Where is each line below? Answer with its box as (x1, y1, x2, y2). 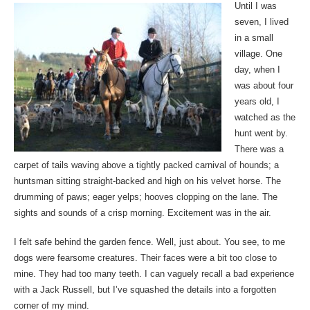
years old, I (235, 95, 280, 107)
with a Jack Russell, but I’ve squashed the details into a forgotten (13, 284, 276, 295)
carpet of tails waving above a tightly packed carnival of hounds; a (13, 159, 279, 170)
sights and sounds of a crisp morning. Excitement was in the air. (13, 207, 271, 218)
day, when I (235, 64, 281, 75)
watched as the (235, 111, 296, 122)
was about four (235, 80, 294, 91)
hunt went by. (235, 127, 289, 138)
